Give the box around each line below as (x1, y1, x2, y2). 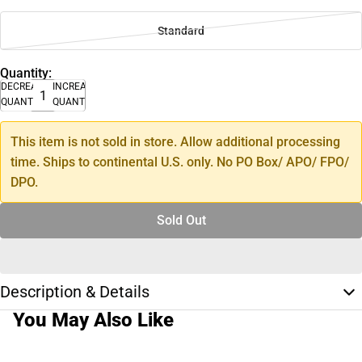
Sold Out (156, 213, 206, 229)
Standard (158, 24, 204, 38)
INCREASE (53, 81, 98, 93)
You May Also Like (13, 309, 174, 332)
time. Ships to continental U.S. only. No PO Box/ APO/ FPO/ (11, 154, 349, 170)
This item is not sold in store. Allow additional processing (11, 134, 340, 150)
